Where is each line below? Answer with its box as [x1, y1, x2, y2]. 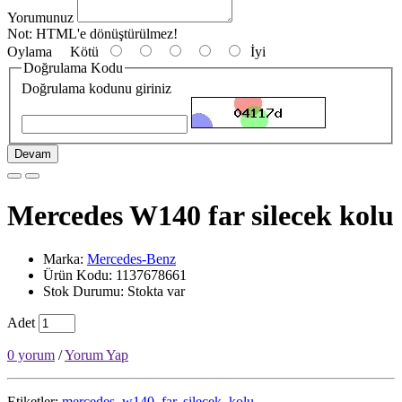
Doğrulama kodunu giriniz [22, 81, 171, 97]
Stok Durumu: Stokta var [43, 284, 185, 300]
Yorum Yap [65, 347, 128, 363]
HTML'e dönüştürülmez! [32, 25, 178, 41]
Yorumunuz [7, 9, 74, 25]
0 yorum [7, 347, 55, 363]
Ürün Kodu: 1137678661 [43, 267, 187, 284]
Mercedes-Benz [87, 251, 176, 267]
